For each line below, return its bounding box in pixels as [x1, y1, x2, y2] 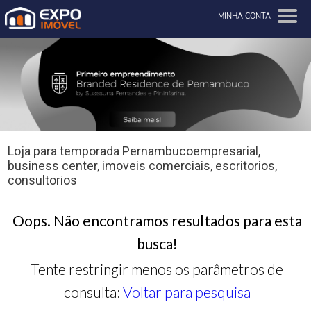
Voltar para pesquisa [122, 283, 251, 301]
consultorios [8, 173, 77, 188]
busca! [136, 234, 178, 252]
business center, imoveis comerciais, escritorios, [8, 158, 277, 174]
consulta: [63, 283, 123, 301]
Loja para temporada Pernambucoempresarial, [8, 144, 260, 159]
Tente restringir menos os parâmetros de [31, 260, 284, 278]
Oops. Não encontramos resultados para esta [12, 211, 302, 229]
